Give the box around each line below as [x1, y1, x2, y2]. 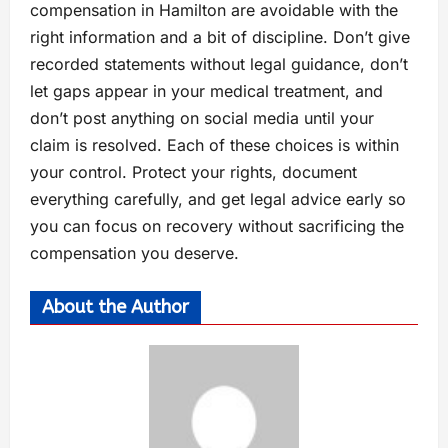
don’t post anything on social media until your [30, 107, 374, 128]
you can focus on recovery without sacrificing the [30, 215, 404, 236]
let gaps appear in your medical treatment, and [30, 80, 383, 101]
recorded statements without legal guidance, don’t [30, 53, 408, 74]
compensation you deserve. [30, 242, 239, 263]
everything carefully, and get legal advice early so [30, 188, 406, 209]
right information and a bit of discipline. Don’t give [30, 26, 410, 47]
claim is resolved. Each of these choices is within [30, 134, 399, 155]
